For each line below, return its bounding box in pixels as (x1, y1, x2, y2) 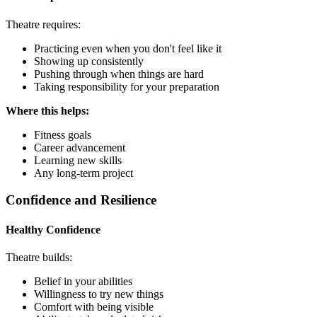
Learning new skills (34, 154, 122, 166)
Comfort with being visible (34, 300, 154, 313)
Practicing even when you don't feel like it (34, 42, 221, 54)
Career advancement (34, 141, 125, 154)
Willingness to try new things (34, 287, 163, 300)
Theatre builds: (6, 250, 72, 263)
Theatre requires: (6, 18, 81, 30)
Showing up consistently (34, 54, 144, 67)
